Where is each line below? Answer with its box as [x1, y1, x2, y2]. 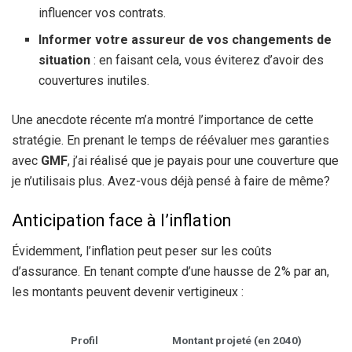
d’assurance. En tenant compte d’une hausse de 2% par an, [12, 263, 329, 279]
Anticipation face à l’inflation [12, 210, 231, 230]
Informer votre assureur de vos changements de [38, 32, 332, 48]
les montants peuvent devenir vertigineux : [12, 284, 244, 299]
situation [38, 53, 91, 68]
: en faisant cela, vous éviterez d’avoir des [90, 53, 324, 68]
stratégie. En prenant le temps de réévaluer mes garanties [12, 133, 329, 148]
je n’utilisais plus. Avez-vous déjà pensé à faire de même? [12, 174, 330, 189]
